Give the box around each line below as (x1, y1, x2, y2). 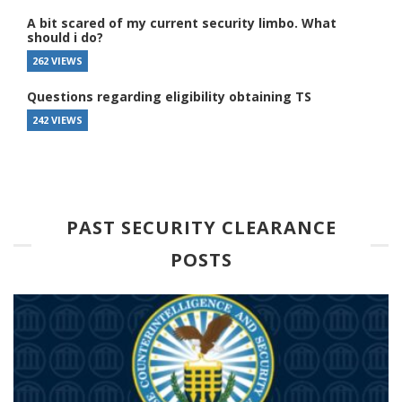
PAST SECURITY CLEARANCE (66, 214, 336, 240)
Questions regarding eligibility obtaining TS (27, 87, 311, 105)
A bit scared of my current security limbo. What (27, 13, 336, 31)
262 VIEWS (32, 53, 83, 67)
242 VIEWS (32, 112, 83, 127)
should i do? (27, 28, 103, 46)
